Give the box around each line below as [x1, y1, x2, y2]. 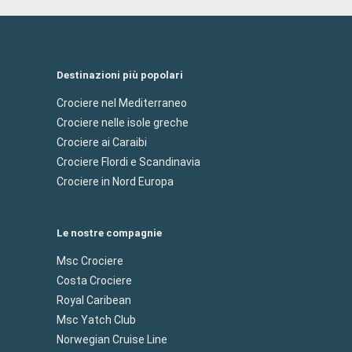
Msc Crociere [57, 255, 123, 267]
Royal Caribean [57, 294, 131, 306]
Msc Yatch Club [57, 313, 136, 326]
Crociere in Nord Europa [57, 175, 174, 188]
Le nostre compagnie [57, 227, 162, 239]
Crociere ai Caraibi [57, 136, 147, 148]
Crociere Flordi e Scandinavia [57, 156, 200, 168]
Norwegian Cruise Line [57, 333, 167, 346]
